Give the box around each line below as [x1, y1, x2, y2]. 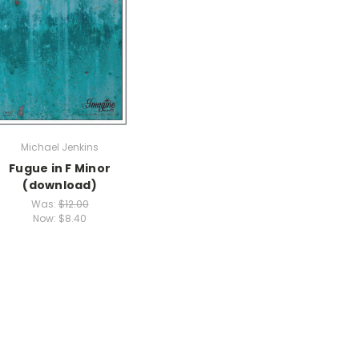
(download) [22, 177, 97, 194]
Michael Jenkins [21, 140, 99, 155]
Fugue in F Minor [9, 160, 111, 177]
